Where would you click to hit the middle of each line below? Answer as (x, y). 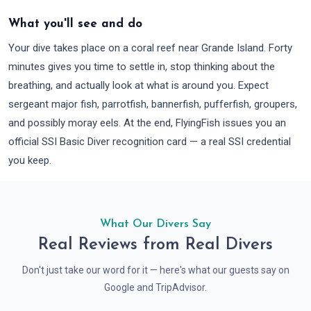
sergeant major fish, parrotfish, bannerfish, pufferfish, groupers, (153, 104)
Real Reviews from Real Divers (155, 245)
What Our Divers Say (155, 224)
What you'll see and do (75, 24)
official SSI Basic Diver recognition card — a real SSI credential (150, 142)
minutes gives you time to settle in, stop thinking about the (142, 67)
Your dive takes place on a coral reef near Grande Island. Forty (150, 48)
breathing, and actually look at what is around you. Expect (138, 85)
